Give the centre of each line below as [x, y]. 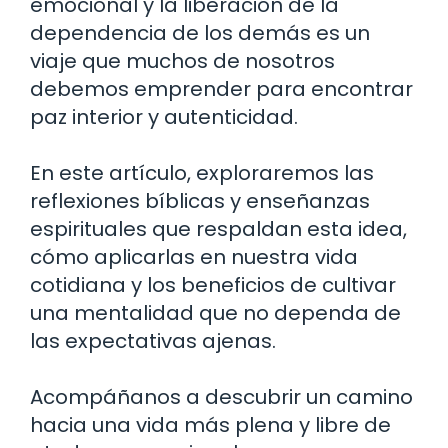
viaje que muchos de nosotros [182, 60]
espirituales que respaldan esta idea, [218, 228]
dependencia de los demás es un [200, 32]
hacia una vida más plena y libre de [210, 424]
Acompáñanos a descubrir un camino [221, 396]
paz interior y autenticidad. [164, 116]
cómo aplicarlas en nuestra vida [194, 256]
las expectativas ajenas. [153, 340]
